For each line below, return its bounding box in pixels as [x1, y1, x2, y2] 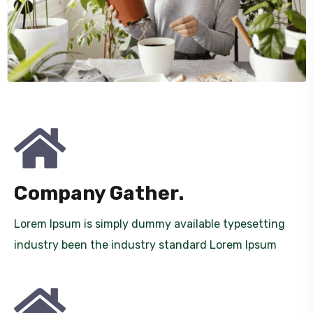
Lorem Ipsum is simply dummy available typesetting [14, 217, 285, 231]
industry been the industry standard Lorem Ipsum [14, 238, 277, 252]
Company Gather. [14, 181, 184, 205]
